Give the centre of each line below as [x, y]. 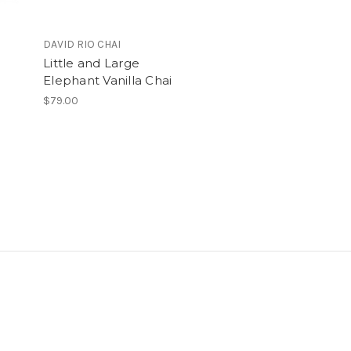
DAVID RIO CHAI [82, 45]
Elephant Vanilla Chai [108, 81]
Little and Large [91, 63]
